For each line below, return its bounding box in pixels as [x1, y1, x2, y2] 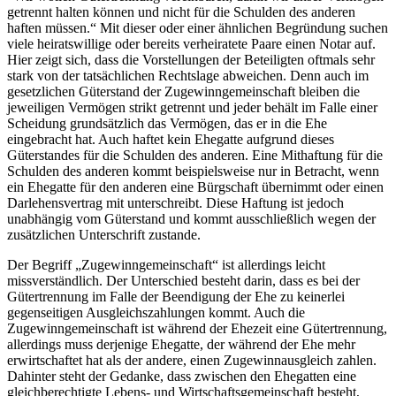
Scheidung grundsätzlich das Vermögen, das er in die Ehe [7, 116, 327, 132]
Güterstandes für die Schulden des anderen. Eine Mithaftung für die [7, 148, 383, 164]
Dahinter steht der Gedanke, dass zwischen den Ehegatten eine [7, 369, 356, 385]
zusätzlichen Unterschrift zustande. [7, 227, 201, 243]
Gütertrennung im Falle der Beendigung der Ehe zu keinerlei [7, 289, 345, 305]
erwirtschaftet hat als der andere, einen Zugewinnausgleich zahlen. [7, 353, 377, 369]
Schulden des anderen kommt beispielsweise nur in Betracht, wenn [7, 164, 379, 179]
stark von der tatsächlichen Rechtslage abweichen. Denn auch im [7, 68, 369, 84]
